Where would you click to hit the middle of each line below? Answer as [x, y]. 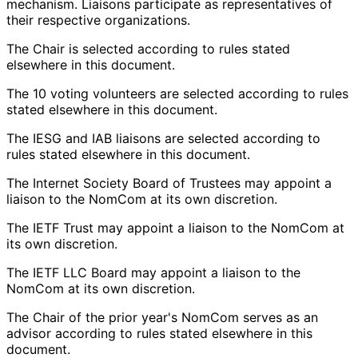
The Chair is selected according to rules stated [148, 49]
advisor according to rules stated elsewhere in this [159, 334]
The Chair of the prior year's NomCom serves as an [162, 318]
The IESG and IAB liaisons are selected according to [163, 139]
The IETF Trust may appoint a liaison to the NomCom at [175, 228]
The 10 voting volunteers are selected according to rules [177, 94]
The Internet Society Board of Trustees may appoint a [169, 183]
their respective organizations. [98, 20]
